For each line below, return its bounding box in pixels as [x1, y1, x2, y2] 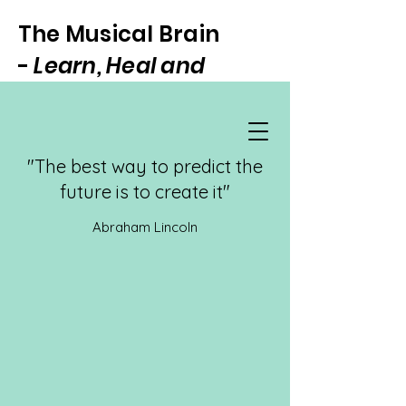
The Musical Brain [18, 19, 220, 49]
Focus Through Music [18, 82, 258, 112]
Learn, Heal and [34, 51, 206, 81]
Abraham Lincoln [92, 218, 198, 236]
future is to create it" [60, 180, 230, 203]
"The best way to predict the [27, 155, 263, 178]
